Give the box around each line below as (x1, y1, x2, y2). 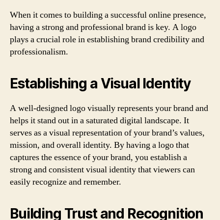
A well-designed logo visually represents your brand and (10, 103, 208, 114)
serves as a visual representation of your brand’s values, (10, 127, 205, 138)
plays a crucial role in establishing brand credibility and (10, 34, 204, 45)
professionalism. (10, 46, 68, 57)
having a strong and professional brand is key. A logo (10, 22, 196, 33)
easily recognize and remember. (10, 176, 121, 188)
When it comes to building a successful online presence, (10, 9, 206, 21)
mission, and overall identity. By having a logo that (10, 139, 189, 151)
